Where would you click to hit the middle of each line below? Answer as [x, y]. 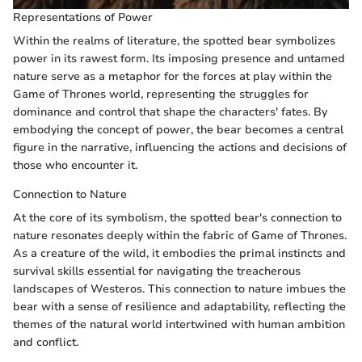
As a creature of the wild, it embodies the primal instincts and [179, 254]
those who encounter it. [75, 166]
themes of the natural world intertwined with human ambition [179, 325]
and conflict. [46, 343]
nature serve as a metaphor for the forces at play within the [173, 77]
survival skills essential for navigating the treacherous [157, 271]
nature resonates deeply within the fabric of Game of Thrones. [180, 236]
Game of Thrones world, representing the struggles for [161, 95]
